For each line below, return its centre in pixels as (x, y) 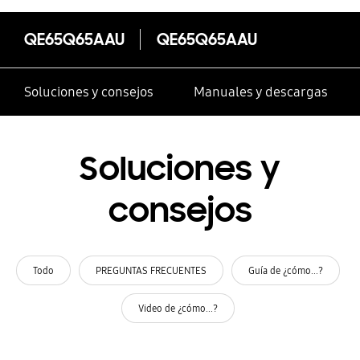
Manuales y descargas (260, 92)
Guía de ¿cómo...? (285, 270)
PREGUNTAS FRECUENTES (151, 270)
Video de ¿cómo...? (178, 308)
